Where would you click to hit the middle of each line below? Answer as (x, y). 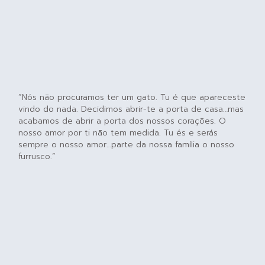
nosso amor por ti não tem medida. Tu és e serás (118, 132)
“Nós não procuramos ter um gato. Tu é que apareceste (132, 97)
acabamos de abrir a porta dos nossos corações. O (122, 121)
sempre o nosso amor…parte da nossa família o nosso (127, 144)
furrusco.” (37, 156)
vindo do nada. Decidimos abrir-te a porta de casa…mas (131, 109)
